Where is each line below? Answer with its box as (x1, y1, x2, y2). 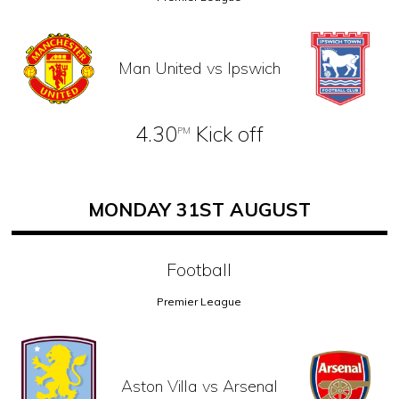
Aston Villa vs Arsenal (120, 376, 278, 397)
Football (167, 257, 232, 281)
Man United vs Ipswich (118, 57, 281, 78)
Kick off (190, 119, 264, 147)
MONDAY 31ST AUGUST (87, 197, 311, 221)
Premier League (157, 294, 242, 308)
